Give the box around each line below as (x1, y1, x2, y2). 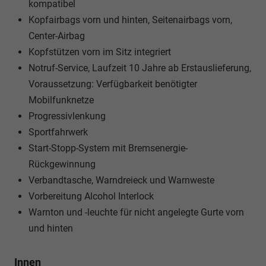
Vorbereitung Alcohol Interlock (28, 190, 154, 202)
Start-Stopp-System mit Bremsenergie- (28, 142, 188, 154)
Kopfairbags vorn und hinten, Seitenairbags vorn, (28, 14, 232, 26)
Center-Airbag (28, 30, 85, 42)
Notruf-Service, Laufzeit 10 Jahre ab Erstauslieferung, (28, 62, 251, 74)
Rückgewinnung (28, 158, 96, 170)
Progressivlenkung (28, 110, 106, 122)
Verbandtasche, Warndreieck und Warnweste (28, 174, 214, 186)
